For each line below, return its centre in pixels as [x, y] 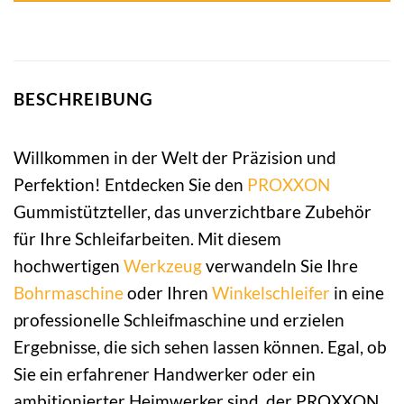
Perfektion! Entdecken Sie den [130, 184]
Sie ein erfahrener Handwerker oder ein [165, 373]
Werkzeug [163, 265]
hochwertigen [69, 265]
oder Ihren [168, 292]
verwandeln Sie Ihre [280, 265]
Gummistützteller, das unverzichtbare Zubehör [193, 211]
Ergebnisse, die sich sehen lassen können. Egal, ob [200, 346]
